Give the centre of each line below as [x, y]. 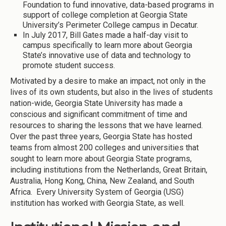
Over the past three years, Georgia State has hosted [101, 136]
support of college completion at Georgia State [105, 15]
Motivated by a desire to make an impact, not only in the [108, 81]
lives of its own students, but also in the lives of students [111, 92]
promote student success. [69, 65]
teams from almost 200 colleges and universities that [104, 147]
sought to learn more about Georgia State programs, [101, 158]
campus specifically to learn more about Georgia [107, 45]
